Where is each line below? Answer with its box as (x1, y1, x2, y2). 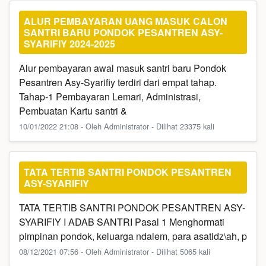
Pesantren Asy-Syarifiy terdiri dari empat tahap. (19, 75, 217, 89)
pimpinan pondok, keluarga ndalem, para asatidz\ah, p (19, 229, 247, 243)
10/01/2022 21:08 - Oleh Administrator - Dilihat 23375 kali (19, 121, 214, 132)
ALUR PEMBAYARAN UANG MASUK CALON (24, 14, 227, 28)
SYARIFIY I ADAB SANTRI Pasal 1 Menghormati (19, 215, 224, 229)
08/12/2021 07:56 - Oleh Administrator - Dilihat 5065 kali (19, 246, 210, 257)
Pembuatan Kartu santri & (19, 104, 127, 118)
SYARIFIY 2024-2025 (24, 37, 115, 50)
